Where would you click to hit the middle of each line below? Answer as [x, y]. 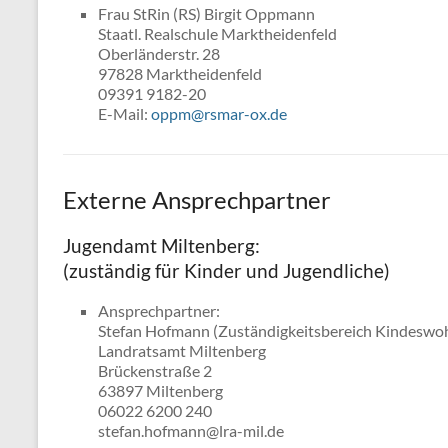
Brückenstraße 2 [155, 370]
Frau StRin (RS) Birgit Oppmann [206, 13]
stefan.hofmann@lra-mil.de [191, 430]
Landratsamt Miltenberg [182, 350]
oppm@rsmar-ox [209, 113]
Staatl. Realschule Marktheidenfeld [217, 33]
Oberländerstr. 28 [159, 53]
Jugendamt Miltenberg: [161, 245]
